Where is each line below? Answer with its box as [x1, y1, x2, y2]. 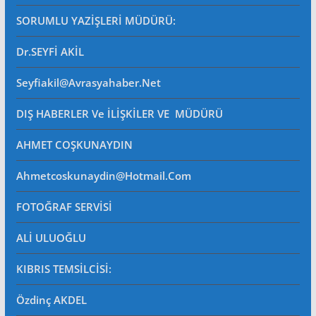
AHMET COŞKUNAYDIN [16, 138, 133, 152]
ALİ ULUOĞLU [16, 231, 86, 245]
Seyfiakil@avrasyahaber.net [16, 75, 161, 90]
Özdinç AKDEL [16, 293, 87, 307]
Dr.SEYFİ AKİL [16, 44, 84, 59]
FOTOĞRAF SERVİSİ [16, 200, 112, 214]
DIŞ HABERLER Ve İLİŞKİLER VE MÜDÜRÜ [16, 107, 223, 121]
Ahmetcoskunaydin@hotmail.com [16, 169, 191, 183]
